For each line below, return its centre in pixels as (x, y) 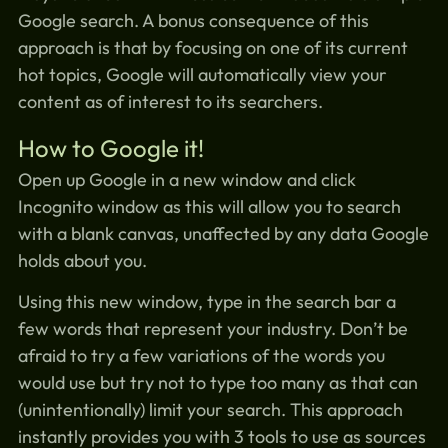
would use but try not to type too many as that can (217, 382)
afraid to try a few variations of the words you (201, 355)
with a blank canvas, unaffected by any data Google (223, 233)
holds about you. (82, 260)
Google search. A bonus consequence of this (193, 21)
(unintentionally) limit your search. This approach (210, 409)
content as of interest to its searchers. (170, 102)
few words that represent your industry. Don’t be (212, 328)
